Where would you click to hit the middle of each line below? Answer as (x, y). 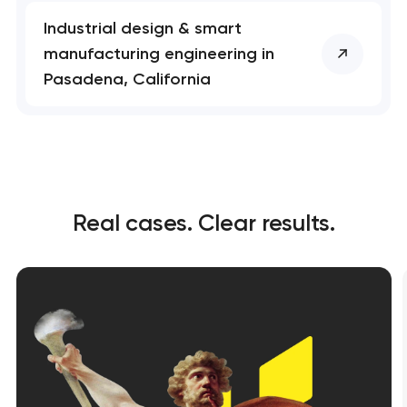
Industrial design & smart (143, 29)
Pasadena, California (128, 79)
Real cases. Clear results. (203, 223)
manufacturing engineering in (159, 54)
